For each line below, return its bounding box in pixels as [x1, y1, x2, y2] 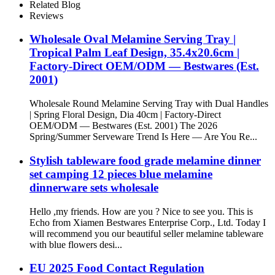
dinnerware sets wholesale [29, 180, 158, 194]
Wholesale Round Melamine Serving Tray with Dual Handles [29, 98, 268, 109]
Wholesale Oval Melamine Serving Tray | [29, 33, 236, 46]
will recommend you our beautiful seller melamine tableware [29, 228, 263, 239]
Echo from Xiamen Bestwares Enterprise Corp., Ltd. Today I [29, 217, 266, 228]
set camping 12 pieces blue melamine [29, 167, 212, 180]
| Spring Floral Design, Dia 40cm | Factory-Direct [29, 109, 221, 120]
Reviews [29, 10, 63, 21]
